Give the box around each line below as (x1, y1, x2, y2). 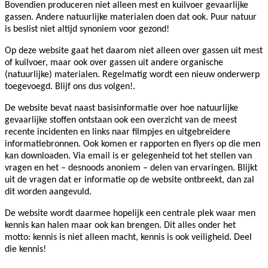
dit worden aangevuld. (5, 187, 92, 197)
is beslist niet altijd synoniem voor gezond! (5, 25, 169, 35)
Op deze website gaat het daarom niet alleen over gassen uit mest (5, 46, 263, 56)
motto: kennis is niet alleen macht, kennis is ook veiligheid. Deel (5, 233, 252, 243)
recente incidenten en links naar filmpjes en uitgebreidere (5, 127, 230, 138)
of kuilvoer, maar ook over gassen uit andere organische (5, 58, 223, 68)
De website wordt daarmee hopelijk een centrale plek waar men (5, 209, 255, 219)
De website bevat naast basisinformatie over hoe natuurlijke (5, 103, 238, 114)
